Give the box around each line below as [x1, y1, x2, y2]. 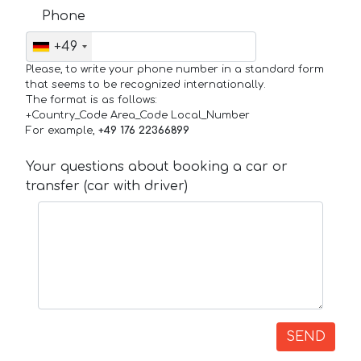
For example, [26, 125, 98, 137]
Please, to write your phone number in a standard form [26, 64, 324, 76]
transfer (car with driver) [26, 179, 188, 194]
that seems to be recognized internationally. [26, 79, 266, 91]
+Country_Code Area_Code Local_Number [26, 110, 250, 122]
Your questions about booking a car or [26, 160, 288, 175]
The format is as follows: [26, 94, 157, 106]
